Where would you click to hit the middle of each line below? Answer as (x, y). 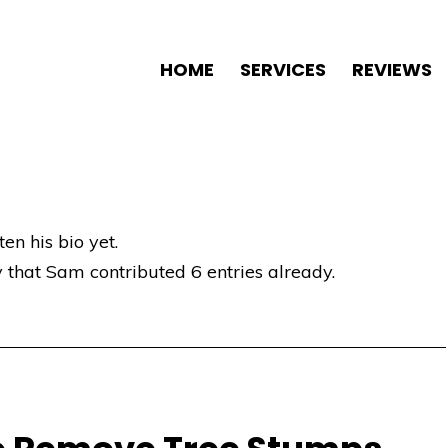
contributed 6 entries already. (210, 272)
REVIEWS (392, 69)
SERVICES (283, 69)
